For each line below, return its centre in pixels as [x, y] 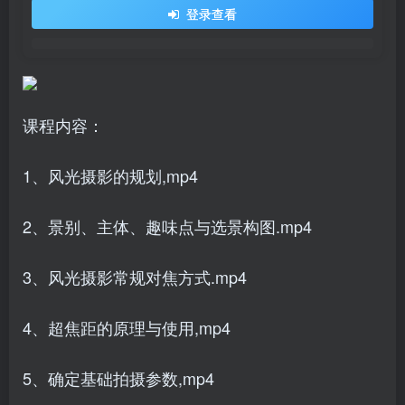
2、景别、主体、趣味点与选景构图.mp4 [167, 226]
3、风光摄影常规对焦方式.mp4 [135, 277]
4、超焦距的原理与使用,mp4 [127, 327]
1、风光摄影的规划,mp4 [110, 175]
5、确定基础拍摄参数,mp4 [118, 378]
